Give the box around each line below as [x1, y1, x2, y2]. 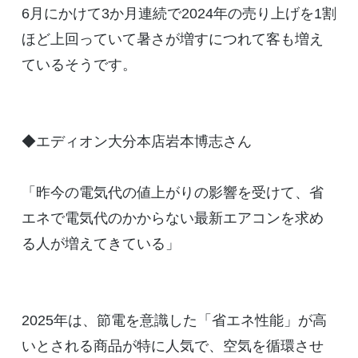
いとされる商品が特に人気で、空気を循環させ [21, 338, 324, 355]
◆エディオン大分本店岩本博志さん [21, 133, 252, 150]
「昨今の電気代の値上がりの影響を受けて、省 [21, 185, 324, 201]
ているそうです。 [21, 57, 137, 74]
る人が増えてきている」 [21, 236, 180, 253]
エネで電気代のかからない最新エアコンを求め [21, 210, 324, 227]
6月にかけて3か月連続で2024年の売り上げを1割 [21, 6, 336, 22]
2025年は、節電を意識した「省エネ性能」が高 [21, 312, 327, 329]
